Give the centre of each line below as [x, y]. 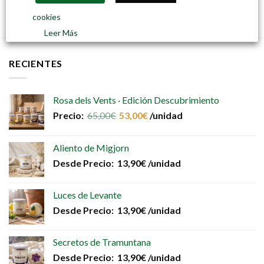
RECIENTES [36, 63]
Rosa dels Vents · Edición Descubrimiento [136, 100]
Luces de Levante [87, 194]
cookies [47, 16]
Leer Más [61, 33]
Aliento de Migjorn [91, 147]
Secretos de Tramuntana [102, 242]
